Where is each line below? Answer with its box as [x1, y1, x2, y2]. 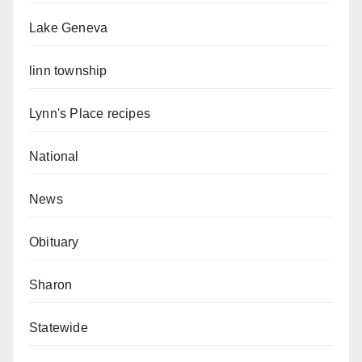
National [29, 149, 79, 164]
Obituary [29, 235, 79, 250]
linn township [29, 64, 107, 78]
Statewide [29, 321, 88, 335]
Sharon [29, 278, 73, 293]
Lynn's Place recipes [29, 107, 150, 121]
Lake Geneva [29, 21, 108, 36]
